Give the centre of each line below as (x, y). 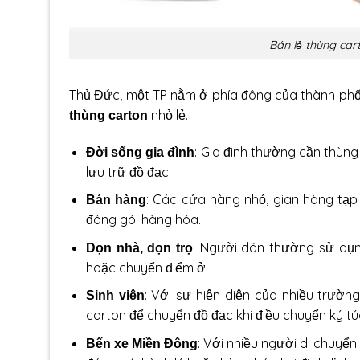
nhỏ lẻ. (168, 115)
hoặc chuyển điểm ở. (147, 267)
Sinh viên (115, 296)
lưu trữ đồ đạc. (128, 172)
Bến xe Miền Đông (141, 344)
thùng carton (108, 115)
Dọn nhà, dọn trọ (139, 247)
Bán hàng (116, 200)
